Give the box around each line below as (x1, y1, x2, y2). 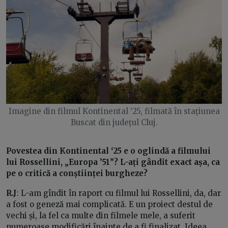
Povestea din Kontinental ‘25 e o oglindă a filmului (6, 146, 211, 156)
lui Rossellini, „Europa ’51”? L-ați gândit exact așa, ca (6, 157, 220, 167)
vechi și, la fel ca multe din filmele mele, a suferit (6, 211, 195, 221)
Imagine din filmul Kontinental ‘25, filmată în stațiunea (8, 106, 220, 117)
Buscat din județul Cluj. (70, 118, 158, 128)
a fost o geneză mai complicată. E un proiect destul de (6, 199, 213, 210)
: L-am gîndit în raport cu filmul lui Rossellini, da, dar (17, 188, 221, 198)
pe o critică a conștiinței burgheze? (6, 168, 148, 179)
